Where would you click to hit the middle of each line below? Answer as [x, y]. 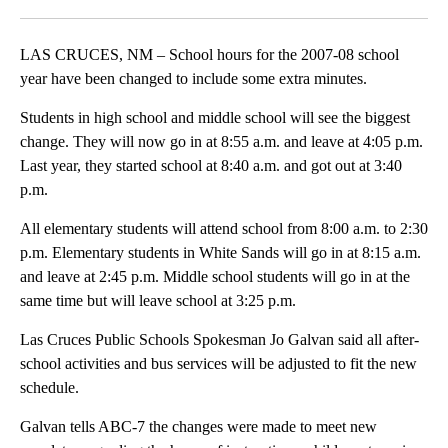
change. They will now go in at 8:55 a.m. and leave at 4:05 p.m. [221, 142]
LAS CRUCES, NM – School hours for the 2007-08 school [209, 55]
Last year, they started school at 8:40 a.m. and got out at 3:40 [211, 166]
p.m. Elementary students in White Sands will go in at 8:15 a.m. [220, 253]
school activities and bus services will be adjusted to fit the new [218, 364]
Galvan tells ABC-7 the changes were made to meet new [198, 427]
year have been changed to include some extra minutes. [193, 79]
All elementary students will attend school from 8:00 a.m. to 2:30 [224, 229]
